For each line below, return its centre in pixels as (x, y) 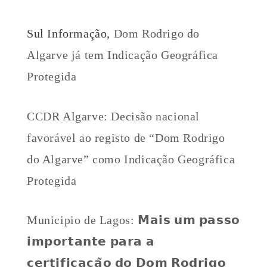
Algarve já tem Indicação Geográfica (123, 55)
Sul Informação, (70, 33)
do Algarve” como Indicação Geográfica (131, 159)
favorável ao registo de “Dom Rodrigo (126, 137)
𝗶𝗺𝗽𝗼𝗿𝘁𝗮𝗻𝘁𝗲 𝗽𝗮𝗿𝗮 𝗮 (91, 242)
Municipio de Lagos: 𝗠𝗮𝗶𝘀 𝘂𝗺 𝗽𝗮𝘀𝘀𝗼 (133, 220)
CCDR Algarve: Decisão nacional (114, 116)
